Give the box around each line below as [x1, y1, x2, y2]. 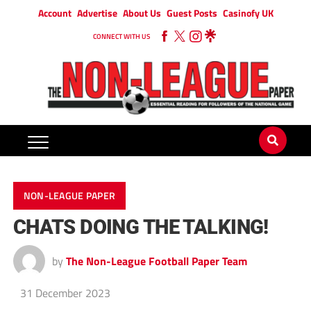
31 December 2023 [19, 285, 110, 302]
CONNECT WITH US [93, 31, 150, 42]
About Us [122, 6, 161, 20]
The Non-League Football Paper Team [65, 253, 247, 270]
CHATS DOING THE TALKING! [12, 215, 269, 239]
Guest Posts [166, 6, 217, 20]
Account [37, 6, 72, 20]
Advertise [76, 6, 117, 20]
